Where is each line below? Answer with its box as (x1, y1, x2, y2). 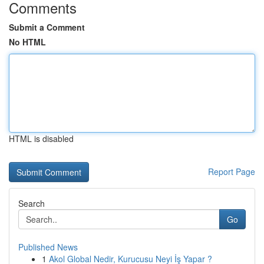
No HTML (9, 36, 46, 48)
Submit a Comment (9, 21, 85, 33)
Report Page (208, 166, 255, 177)
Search (18, 197, 45, 209)
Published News (18, 241, 78, 253)
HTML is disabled (9, 133, 74, 144)
